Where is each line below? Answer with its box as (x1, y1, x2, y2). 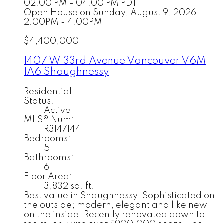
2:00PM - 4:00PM (24, 18, 102, 27)
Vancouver (127, 55, 181, 66)
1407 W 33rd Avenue (24, 55, 127, 66)
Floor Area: (24, 172, 72, 181)
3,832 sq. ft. (44, 181, 94, 191)
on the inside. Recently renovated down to (24, 210, 205, 219)
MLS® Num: (24, 115, 74, 124)
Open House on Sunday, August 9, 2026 (24, 8, 196, 18)
